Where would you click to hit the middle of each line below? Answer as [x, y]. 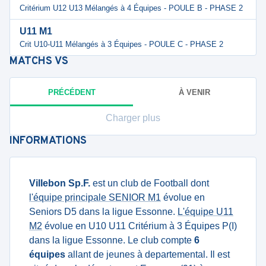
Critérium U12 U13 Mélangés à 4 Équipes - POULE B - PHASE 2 [131, 8]
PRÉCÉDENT [72, 92]
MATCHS [32, 61]
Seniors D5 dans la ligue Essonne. [103, 212]
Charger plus [133, 118]
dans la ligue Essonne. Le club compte [112, 240]
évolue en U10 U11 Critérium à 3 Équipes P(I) [140, 226]
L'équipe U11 [205, 212]
